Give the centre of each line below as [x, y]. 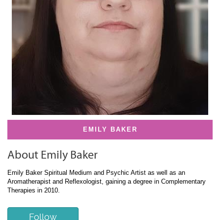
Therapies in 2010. [34, 190]
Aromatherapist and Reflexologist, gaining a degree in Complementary [107, 181]
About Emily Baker [53, 155]
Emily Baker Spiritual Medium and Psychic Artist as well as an [96, 173]
